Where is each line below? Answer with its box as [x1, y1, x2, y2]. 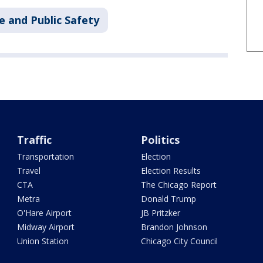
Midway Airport [17, 221, 75, 233]
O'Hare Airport [17, 207, 72, 219]
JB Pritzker [140, 207, 180, 219]
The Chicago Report [140, 179, 217, 191]
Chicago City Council [140, 235, 218, 247]
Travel [17, 165, 41, 177]
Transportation [17, 151, 75, 163]
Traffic [17, 133, 52, 147]
